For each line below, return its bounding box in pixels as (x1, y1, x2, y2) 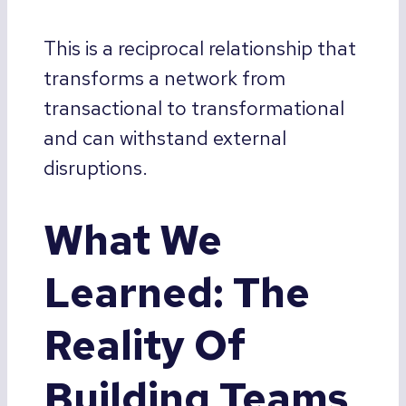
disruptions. (43, 155, 148, 182)
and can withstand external (43, 125, 286, 152)
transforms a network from (43, 65, 285, 92)
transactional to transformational (43, 95, 344, 122)
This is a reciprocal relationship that (43, 35, 356, 63)
